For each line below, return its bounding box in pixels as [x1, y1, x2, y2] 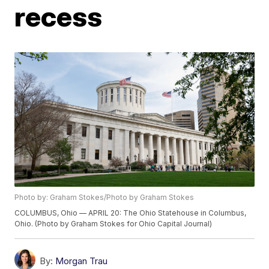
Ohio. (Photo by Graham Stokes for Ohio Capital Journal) [14, 219, 213, 229]
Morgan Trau [55, 255, 108, 267]
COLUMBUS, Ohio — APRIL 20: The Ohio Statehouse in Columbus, [14, 208, 247, 218]
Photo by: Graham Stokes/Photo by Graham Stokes [14, 193, 195, 202]
